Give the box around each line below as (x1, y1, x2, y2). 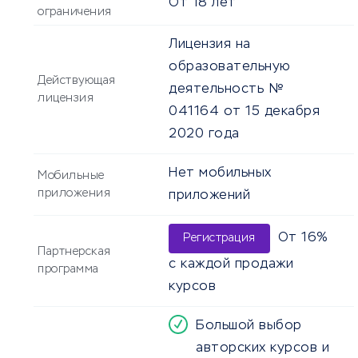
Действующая (38, 75, 116, 87)
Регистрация (183, 233, 256, 245)
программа (38, 264, 99, 276)
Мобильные (38, 170, 105, 182)
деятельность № (169, 83, 284, 97)
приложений (169, 189, 250, 203)
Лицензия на (169, 38, 251, 52)
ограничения (38, 6, 112, 18)
